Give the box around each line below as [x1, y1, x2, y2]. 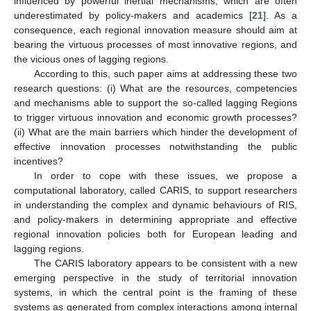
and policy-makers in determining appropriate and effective [14, 213, 297, 225]
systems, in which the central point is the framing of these [14, 286, 297, 298]
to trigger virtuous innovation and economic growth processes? [14, 111, 297, 123]
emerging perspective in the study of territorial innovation [14, 271, 297, 283]
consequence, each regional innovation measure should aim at [14, 24, 297, 35]
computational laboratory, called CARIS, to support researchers [14, 184, 297, 196]
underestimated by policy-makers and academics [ [14, 9, 252, 21]
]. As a [263, 9, 297, 21]
